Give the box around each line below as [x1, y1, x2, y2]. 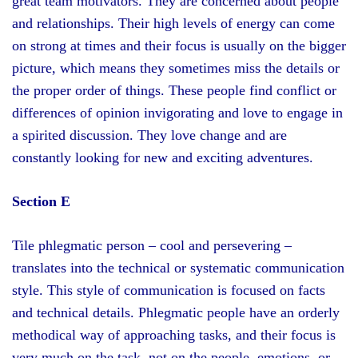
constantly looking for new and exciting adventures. [12, 149, 313, 165]
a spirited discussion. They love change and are [12, 127, 287, 143]
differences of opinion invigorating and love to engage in [12, 105, 343, 121]
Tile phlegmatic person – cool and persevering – [12, 237, 292, 253]
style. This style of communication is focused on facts [12, 282, 325, 298]
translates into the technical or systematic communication [12, 260, 344, 276]
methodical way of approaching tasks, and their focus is [12, 327, 336, 343]
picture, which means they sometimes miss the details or [12, 60, 340, 76]
